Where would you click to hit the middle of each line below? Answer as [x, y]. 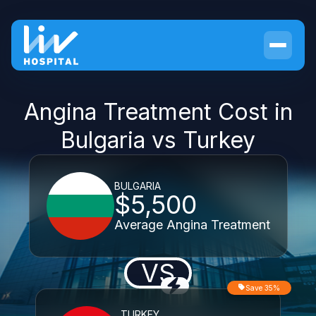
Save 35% [263, 288]
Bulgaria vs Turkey [158, 140]
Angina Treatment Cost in [158, 112]
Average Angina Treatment [192, 225]
